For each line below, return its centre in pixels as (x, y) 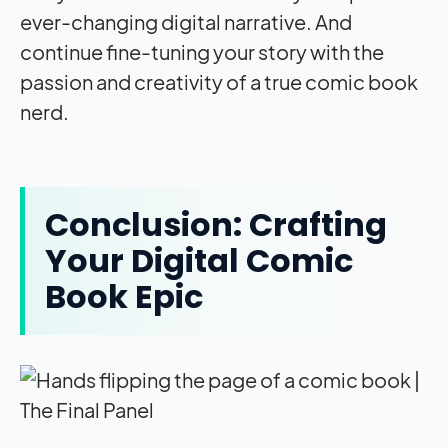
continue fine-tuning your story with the (202, 51)
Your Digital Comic (199, 260)
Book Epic (124, 296)
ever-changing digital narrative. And (186, 21)
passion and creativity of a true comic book (219, 81)
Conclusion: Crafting (216, 224)
